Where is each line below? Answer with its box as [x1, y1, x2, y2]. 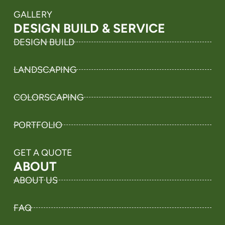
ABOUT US [13, 174, 58, 186]
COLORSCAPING [13, 91, 84, 103]
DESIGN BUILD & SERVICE [13, 20, 165, 36]
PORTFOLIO [13, 119, 62, 131]
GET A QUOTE [13, 147, 72, 158]
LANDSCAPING [13, 64, 77, 75]
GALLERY [13, 9, 52, 20]
